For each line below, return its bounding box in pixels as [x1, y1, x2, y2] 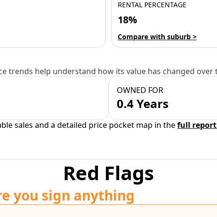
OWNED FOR [117, 85, 163, 95]
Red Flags [63, 159, 154, 186]
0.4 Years [117, 95, 169, 111]
